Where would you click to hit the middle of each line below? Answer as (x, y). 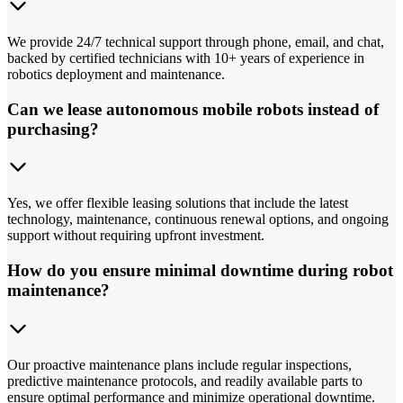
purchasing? (53, 129)
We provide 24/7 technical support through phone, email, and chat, (196, 41)
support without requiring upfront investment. (136, 236)
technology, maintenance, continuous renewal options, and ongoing (198, 219)
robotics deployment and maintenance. (116, 74)
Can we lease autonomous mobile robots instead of (193, 109)
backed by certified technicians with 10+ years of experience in (186, 58)
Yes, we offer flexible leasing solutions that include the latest (178, 203)
